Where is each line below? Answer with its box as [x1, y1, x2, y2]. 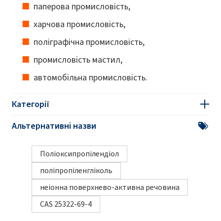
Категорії [12, 98, 50, 110]
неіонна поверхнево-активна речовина [40, 182, 180, 192]
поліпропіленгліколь [40, 165, 112, 176]
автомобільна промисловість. [34, 71, 147, 83]
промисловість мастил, [34, 53, 122, 66]
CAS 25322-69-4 [40, 198, 92, 209]
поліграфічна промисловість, [34, 36, 145, 48]
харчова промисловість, [34, 18, 125, 30]
